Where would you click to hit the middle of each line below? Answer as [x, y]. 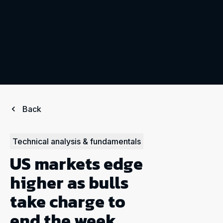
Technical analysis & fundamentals [77, 141]
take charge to [68, 202]
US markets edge [76, 164]
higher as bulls [69, 183]
